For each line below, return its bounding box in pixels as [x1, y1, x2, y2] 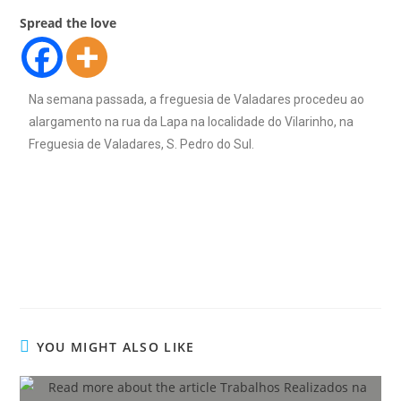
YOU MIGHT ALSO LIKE [36, 337, 195, 355]
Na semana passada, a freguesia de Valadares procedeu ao [29, 91, 365, 107]
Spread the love [20, 13, 117, 31]
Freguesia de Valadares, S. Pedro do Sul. [29, 136, 255, 151]
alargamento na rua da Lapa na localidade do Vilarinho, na [29, 114, 354, 129]
